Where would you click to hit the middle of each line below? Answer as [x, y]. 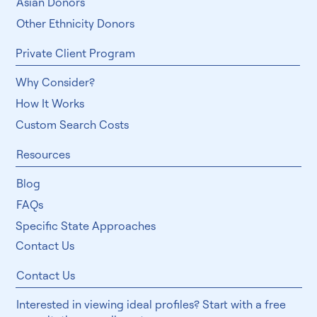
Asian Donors [51, 28]
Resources [43, 180]
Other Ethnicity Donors [75, 49]
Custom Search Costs [73, 150]
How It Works [50, 129]
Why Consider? [56, 108]
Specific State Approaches [86, 252]
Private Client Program [76, 79]
